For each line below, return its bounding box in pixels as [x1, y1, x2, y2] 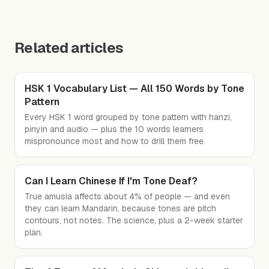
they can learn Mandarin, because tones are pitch [25, 203, 216, 214]
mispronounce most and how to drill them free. [25, 136, 205, 147]
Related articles [14, 38, 124, 57]
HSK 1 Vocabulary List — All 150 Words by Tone [25, 82, 244, 95]
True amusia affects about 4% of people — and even [25, 191, 230, 202]
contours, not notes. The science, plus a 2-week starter [25, 215, 243, 226]
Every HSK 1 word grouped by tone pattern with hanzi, [25, 112, 232, 122]
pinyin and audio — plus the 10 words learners [25, 124, 204, 134]
